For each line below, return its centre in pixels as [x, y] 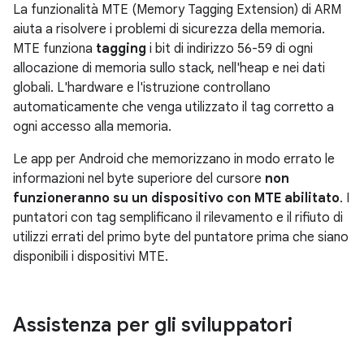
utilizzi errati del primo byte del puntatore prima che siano [181, 237]
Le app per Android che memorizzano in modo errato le [174, 159]
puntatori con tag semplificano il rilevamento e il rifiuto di [178, 218]
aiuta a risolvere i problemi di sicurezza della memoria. [169, 29]
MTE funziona [54, 49]
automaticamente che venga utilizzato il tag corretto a [173, 107]
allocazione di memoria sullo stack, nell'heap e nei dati [169, 68]
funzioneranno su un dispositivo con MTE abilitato [176, 198]
